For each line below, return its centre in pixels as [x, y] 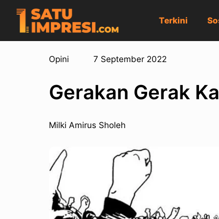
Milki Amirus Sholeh [87, 125]
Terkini [173, 20]
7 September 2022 [130, 59]
